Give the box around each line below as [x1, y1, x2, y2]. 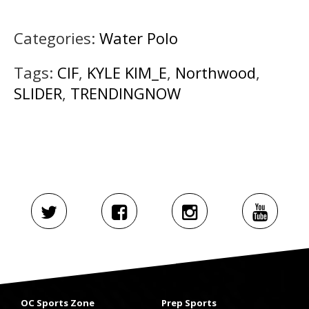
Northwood [175, 61, 256, 83]
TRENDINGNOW [70, 82, 181, 103]
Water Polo [99, 27, 178, 48]
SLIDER [14, 82, 62, 103]
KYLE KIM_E [87, 61, 167, 83]
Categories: [14, 27, 99, 48]
